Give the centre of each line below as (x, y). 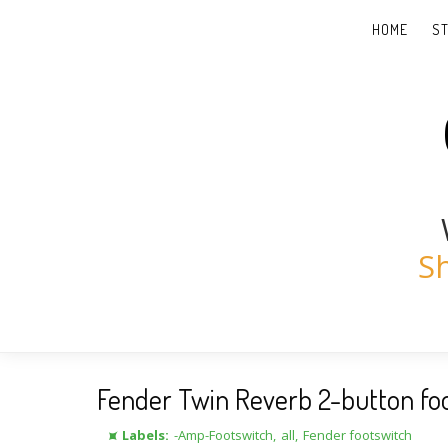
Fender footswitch (357, 435)
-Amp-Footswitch (223, 435)
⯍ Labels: (138, 435)
